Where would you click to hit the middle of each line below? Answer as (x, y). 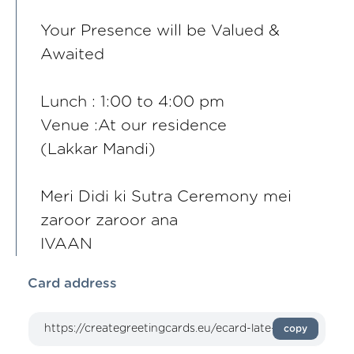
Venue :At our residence (134, 125)
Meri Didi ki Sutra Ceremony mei (166, 196)
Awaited (72, 54)
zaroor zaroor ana (109, 220)
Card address (72, 283)
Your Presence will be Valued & (160, 30)
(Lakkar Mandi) (98, 149)
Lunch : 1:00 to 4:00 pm (132, 102)
